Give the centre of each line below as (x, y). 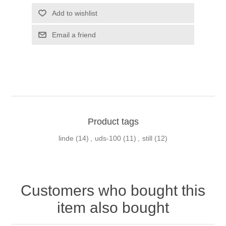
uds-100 (108, 138)
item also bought (113, 208)
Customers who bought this (113, 191)
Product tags (113, 122)
